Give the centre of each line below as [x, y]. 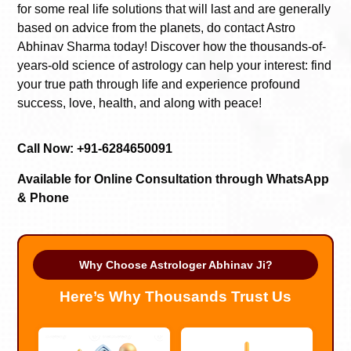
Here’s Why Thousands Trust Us [175, 297]
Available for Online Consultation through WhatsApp [173, 179]
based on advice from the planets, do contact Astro [156, 27]
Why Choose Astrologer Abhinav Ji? [175, 265]
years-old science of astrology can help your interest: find [174, 65]
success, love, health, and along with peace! [139, 103]
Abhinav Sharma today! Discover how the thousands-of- [172, 46]
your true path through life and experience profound [159, 84]
